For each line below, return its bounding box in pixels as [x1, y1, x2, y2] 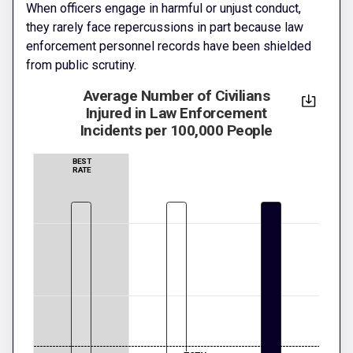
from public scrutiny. [26, 58, 136, 73]
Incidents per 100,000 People [80, 121, 273, 140]
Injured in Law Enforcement [85, 104, 267, 123]
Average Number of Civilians [82, 87, 270, 106]
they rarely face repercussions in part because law [26, 20, 303, 35]
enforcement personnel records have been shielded [26, 39, 311, 54]
